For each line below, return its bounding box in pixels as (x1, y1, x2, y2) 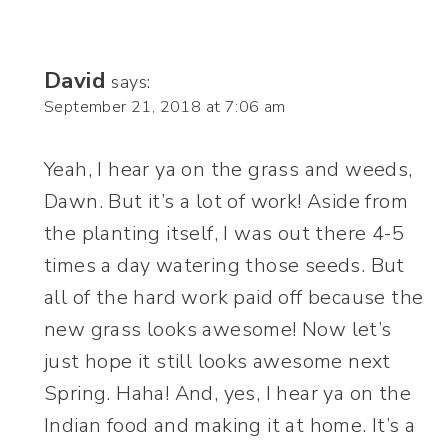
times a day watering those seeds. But (44, 251, 405, 279)
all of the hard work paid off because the (44, 283, 424, 311)
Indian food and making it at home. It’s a (44, 411, 416, 439)
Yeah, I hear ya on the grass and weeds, (44, 155, 413, 183)
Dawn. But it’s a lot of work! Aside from (44, 187, 408, 215)
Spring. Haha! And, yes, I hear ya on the (44, 379, 411, 407)
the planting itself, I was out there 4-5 (44, 219, 404, 247)
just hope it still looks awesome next (44, 347, 391, 375)
